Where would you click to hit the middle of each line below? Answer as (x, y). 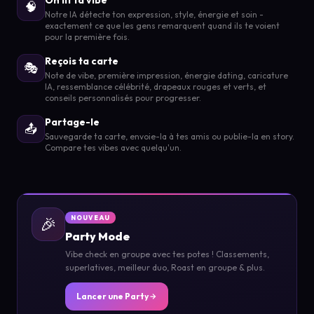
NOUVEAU (91, 217)
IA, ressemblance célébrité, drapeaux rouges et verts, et (156, 86)
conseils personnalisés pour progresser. (123, 97)
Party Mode (97, 236)
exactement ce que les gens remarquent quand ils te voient (162, 25)
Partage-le (72, 122)
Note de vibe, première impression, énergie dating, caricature (166, 75)
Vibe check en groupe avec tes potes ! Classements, (167, 254)
